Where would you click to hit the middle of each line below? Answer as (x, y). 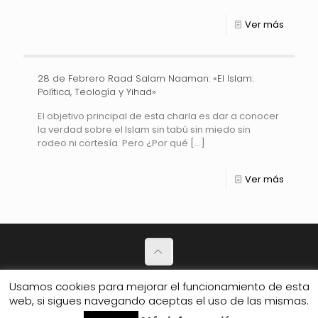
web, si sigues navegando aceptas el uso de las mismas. (159, 301)
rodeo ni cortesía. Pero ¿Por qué (113, 143)
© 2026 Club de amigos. (159, 300)
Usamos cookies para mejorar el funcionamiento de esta (159, 286)
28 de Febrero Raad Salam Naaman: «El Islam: (146, 79)
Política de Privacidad (159, 280)
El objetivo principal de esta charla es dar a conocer (158, 116)
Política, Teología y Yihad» (97, 92)
